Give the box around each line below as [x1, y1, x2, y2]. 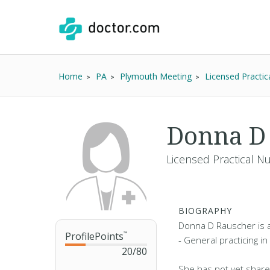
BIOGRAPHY [178, 205, 232, 216]
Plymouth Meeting [120, 71, 192, 82]
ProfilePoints [65, 230, 124, 243]
